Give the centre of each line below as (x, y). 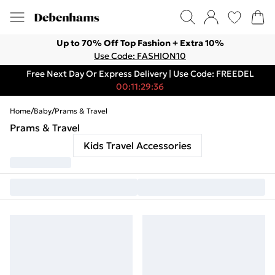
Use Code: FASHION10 (140, 56)
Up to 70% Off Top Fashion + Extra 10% (140, 43)
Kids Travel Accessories (137, 145)
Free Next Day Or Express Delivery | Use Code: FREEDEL (140, 74)
